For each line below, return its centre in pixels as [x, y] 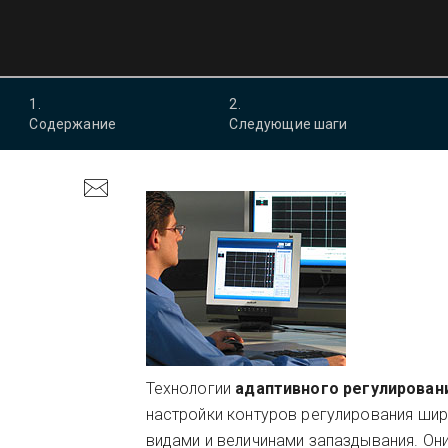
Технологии [190, 388]
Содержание [72, 124]
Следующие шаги [288, 124]
